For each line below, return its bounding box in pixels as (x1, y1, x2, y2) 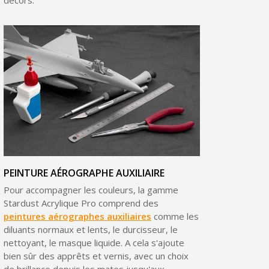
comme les (151, 210, 199, 222)
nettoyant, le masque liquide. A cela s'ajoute (3, 236, 184, 249)
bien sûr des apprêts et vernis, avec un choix (3, 249, 189, 262)
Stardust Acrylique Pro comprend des (3, 196, 159, 209)
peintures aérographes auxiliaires (3, 210, 151, 222)
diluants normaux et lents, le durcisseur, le (3, 223, 178, 235)
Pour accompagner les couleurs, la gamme (3, 183, 178, 196)
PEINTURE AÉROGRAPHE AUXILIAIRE (3, 166, 165, 180)
